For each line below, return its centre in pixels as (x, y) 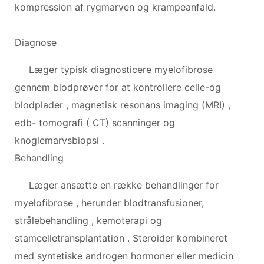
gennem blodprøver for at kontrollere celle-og (118, 87)
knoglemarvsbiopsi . (60, 140)
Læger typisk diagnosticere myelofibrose (121, 69)
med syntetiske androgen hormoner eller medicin (124, 255)
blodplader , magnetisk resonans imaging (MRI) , (123, 105)
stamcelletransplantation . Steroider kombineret (121, 238)
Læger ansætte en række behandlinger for (124, 185)
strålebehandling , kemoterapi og (88, 220)
